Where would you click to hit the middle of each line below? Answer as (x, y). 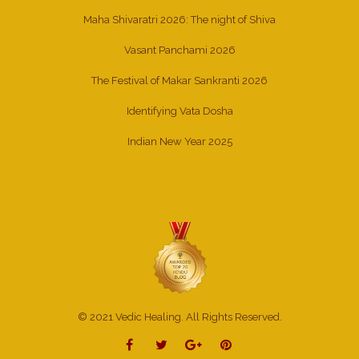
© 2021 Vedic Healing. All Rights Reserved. (179, 317)
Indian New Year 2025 (179, 141)
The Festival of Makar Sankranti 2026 (179, 81)
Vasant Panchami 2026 (179, 50)
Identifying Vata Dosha (179, 111)
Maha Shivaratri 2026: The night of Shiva (179, 20)
